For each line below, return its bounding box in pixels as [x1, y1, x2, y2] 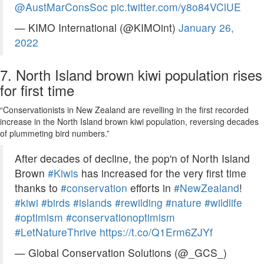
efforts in [127, 180, 174, 196]
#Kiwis [48, 166, 78, 181]
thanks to [15, 180, 61, 196]
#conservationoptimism [66, 210, 175, 225]
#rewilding [115, 195, 163, 210]
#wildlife [204, 195, 242, 210]
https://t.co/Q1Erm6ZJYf [100, 225, 213, 240]
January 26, [179, 20, 234, 35]
